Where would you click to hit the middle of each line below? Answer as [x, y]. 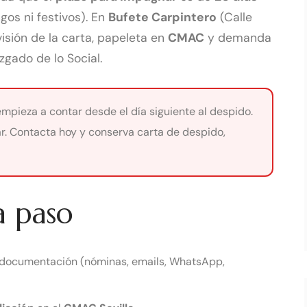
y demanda [237, 37]
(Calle [234, 17]
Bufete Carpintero [162, 17]
